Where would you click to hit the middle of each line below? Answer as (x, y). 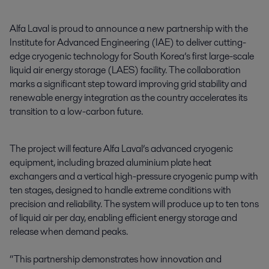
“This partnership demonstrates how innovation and (116, 259)
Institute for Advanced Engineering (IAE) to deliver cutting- (128, 43)
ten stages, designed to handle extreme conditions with (120, 190)
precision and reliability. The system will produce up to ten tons (134, 204)
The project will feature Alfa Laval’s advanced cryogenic (121, 149)
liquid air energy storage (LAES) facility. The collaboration (125, 70)
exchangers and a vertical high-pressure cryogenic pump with (134, 177)
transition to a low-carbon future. (76, 112)
